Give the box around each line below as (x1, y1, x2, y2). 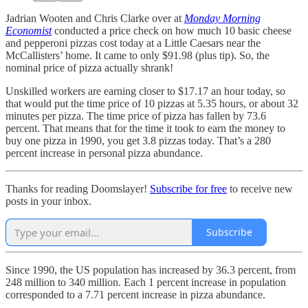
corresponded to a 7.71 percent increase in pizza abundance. (5, 288, 265, 300)
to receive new (227, 182, 293, 195)
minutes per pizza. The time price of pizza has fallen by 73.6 (5, 109, 266, 122)
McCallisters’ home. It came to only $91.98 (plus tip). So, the (5, 49, 269, 61)
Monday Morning (184, 12, 261, 24)
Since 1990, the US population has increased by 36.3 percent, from (5, 263, 296, 276)
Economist (5, 24, 52, 36)
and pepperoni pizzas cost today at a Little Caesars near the (5, 36, 261, 49)
